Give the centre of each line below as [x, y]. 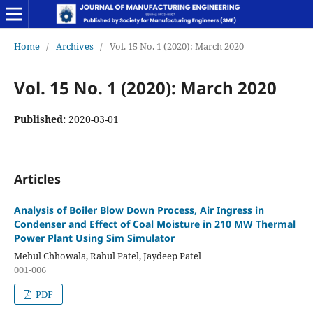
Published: [41, 119]
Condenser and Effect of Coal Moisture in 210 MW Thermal [154, 224]
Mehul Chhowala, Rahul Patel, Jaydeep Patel [107, 255]
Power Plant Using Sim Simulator [94, 238]
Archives [74, 46]
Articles [37, 179]
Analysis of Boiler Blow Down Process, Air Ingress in [139, 210]
